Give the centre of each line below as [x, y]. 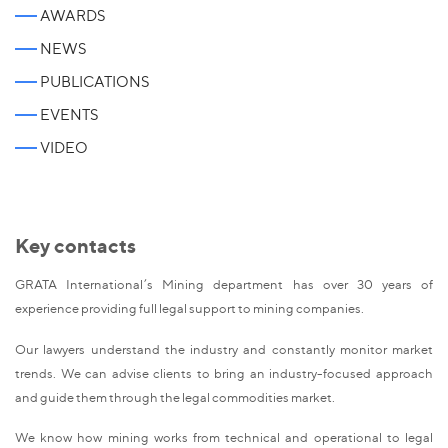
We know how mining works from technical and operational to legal [224, 436]
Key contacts [75, 246]
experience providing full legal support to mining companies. [189, 308]
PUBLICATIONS [94, 81]
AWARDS [72, 15]
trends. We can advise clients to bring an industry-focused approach [224, 372]
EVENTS [69, 114]
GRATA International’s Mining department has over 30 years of [224, 284]
